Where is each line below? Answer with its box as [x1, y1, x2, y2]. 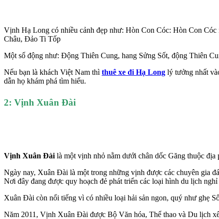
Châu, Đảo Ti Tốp [4, 34, 61, 43]
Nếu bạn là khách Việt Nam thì [4, 67, 102, 76]
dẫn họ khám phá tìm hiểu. [4, 76, 86, 85]
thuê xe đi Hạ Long [102, 67, 165, 76]
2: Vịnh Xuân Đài [4, 97, 78, 108]
